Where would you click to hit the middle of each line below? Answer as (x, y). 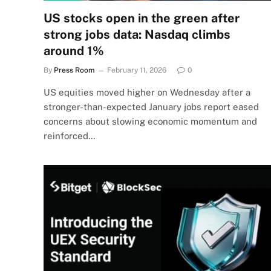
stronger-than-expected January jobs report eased (151, 107)
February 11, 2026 (137, 70)
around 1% (74, 51)
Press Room (74, 70)
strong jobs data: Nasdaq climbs (137, 34)
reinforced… (70, 136)
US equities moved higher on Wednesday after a (147, 92)
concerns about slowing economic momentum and (150, 121)
